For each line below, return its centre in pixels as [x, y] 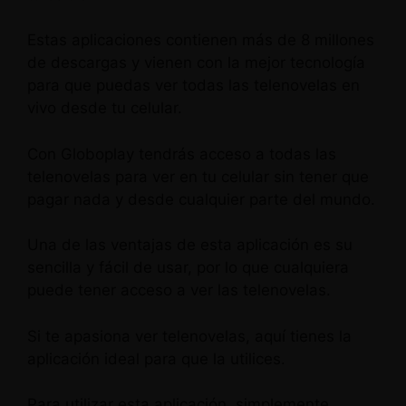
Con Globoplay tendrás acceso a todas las [182, 154]
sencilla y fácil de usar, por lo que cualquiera [188, 267]
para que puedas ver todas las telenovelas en [193, 85]
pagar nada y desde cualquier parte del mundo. [201, 199]
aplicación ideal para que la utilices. [156, 358]
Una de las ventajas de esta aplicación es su [190, 245]
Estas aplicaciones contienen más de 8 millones [201, 40]
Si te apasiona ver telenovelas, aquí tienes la [189, 336]
